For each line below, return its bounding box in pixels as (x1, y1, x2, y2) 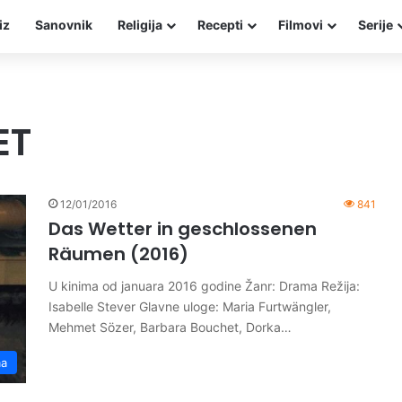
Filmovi (278, 17, 323, 32)
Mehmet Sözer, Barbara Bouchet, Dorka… (48, 319, 292, 335)
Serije (358, 17, 393, 32)
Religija (118, 17, 162, 32)
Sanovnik (35, 17, 92, 32)
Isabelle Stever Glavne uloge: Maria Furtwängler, (48, 299, 331, 314)
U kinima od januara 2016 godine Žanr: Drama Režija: (48, 278, 360, 293)
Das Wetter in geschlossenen (48, 216, 317, 241)
